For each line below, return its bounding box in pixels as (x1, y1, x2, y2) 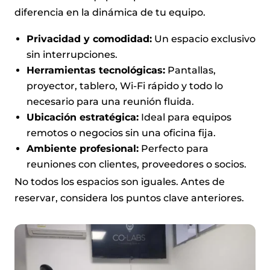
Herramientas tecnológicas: (27, 64, 165, 76)
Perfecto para (139, 142, 209, 154)
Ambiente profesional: (27, 142, 139, 154)
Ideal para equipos (139, 111, 231, 123)
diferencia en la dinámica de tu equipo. (14, 6, 206, 18)
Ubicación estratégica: (27, 111, 139, 123)
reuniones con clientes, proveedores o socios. (27, 158, 246, 170)
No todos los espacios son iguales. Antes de (14, 175, 225, 187)
